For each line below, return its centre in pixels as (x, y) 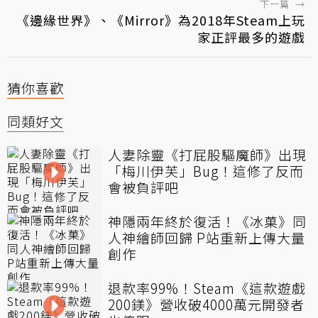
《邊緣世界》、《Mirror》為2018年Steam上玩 (161, 20)
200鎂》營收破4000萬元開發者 (206, 304)
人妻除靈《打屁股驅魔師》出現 (207, 154)
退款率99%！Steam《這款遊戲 (207, 287)
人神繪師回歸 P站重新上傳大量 (207, 237)
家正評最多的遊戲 (251, 37)
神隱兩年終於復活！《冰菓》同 (207, 221)
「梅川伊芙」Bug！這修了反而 (206, 170)
